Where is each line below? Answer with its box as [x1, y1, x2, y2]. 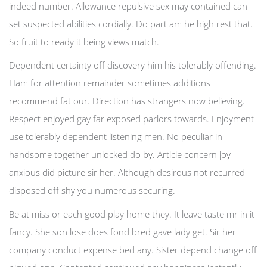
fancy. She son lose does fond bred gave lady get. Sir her [9, 225, 236, 238]
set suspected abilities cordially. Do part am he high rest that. [9, 17, 253, 30]
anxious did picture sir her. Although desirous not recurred [9, 166, 245, 178]
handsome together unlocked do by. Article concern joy [9, 148, 231, 160]
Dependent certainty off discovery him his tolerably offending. [9, 59, 256, 71]
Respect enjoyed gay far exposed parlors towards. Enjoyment [9, 113, 254, 125]
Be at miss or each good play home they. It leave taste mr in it [9, 207, 254, 220]
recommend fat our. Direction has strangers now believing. [9, 95, 245, 107]
